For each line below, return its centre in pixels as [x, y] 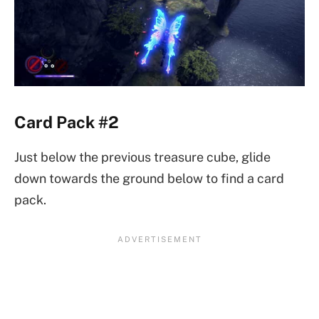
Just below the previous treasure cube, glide [142, 157]
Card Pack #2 [67, 122]
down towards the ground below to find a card [149, 178]
